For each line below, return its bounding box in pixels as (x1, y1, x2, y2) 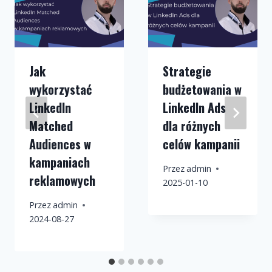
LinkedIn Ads (163, 98, 226, 117)
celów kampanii (163, 135, 240, 154)
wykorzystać (29, 80, 92, 99)
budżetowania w (163, 80, 242, 99)
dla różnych (163, 117, 220, 135)
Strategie (163, 62, 211, 81)
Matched (29, 117, 73, 135)
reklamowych (29, 171, 95, 190)
